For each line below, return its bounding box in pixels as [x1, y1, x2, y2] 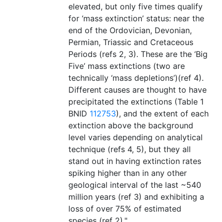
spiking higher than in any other [68, 168, 187, 178]
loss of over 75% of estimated [68, 204, 181, 214]
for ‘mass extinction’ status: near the [68, 13, 204, 24]
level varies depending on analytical [68, 132, 203, 143]
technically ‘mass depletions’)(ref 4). [68, 73, 204, 83]
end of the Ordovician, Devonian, [68, 25, 192, 36]
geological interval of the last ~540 [68, 180, 201, 190]
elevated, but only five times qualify [68, 1, 203, 12]
